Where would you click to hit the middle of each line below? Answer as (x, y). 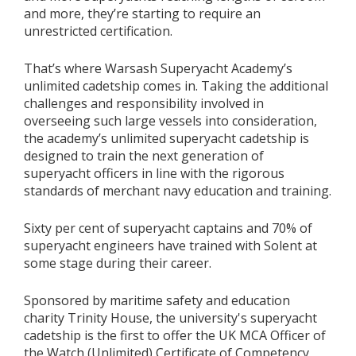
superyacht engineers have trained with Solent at (170, 246)
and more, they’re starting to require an (142, 14)
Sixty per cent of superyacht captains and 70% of (168, 228)
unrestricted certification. (98, 31)
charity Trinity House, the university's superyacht (170, 318)
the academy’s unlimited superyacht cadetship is (166, 138)
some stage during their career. (117, 263)
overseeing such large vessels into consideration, (170, 121)
